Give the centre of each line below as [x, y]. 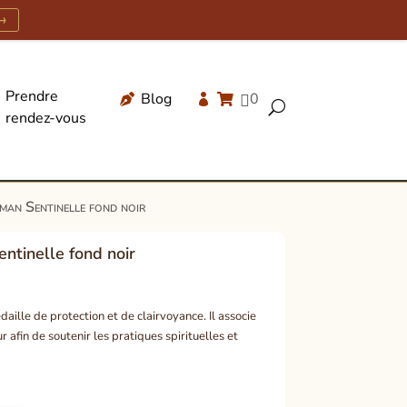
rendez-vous [45, 118]
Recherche [201, 153]
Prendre [31, 96]
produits [194, 182]
